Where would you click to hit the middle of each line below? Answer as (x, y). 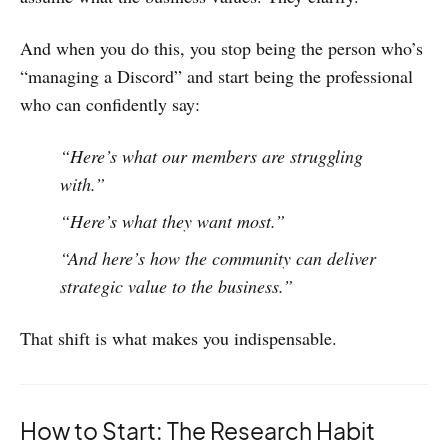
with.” (82, 184)
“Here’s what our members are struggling (211, 156)
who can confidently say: (110, 104)
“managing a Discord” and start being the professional (216, 76)
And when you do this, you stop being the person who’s (221, 48)
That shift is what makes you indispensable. (178, 338)
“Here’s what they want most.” (172, 221)
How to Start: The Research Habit (197, 430)
